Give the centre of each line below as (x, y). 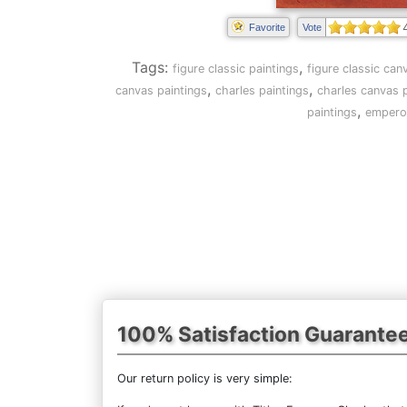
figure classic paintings (236, 69)
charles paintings (262, 90)
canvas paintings (161, 90)
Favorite (267, 27)
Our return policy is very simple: (205, 378)
